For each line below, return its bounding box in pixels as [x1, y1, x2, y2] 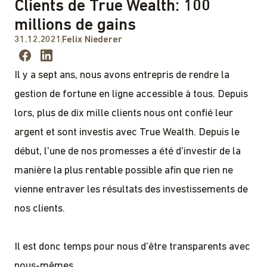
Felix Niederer [62, 35, 123, 45]
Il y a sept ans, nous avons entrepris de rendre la [14, 69, 229, 81]
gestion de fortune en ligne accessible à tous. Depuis [14, 88, 248, 100]
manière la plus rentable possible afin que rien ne [14, 164, 233, 176]
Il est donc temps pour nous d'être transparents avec [14, 241, 250, 253]
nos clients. [14, 203, 65, 215]
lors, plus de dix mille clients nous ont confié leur [14, 107, 233, 119]
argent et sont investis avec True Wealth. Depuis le [14, 126, 240, 138]
